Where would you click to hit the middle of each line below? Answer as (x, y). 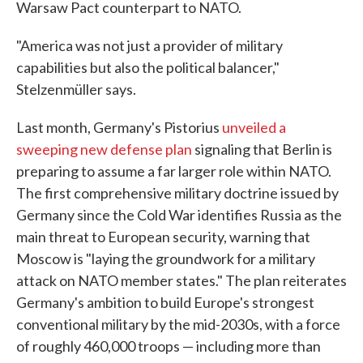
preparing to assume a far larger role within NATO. (174, 171)
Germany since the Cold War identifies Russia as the (179, 215)
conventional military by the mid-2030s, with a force (178, 325)
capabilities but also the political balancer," (148, 68)
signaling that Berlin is (262, 149)
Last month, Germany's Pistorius (119, 128)
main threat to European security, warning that (163, 237)
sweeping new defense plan (104, 149)
